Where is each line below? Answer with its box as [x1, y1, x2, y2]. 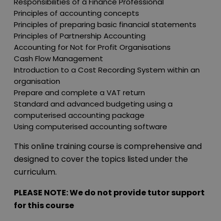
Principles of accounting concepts [14, 8, 139, 19]
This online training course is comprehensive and [14, 141, 202, 152]
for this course [14, 200, 74, 212]
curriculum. [14, 166, 57, 178]
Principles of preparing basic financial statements [14, 19, 196, 30]
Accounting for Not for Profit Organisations [14, 42, 171, 53]
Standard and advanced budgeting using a [14, 99, 173, 110]
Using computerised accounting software [14, 121, 167, 132]
